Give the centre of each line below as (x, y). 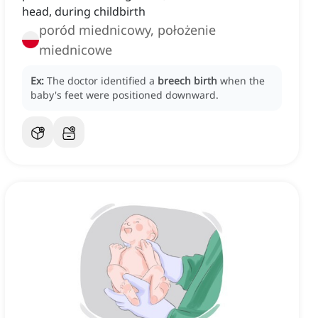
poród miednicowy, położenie (127, 30)
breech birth (187, 81)
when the (242, 81)
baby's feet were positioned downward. (125, 95)
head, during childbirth (84, 12)
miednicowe (76, 50)
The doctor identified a (102, 81)
